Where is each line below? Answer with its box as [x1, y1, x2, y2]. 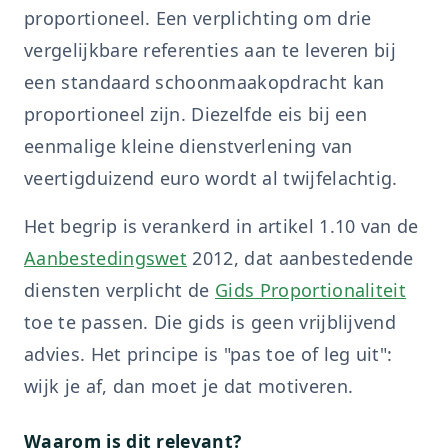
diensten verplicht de [24, 278, 216, 302]
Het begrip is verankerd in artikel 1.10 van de [24, 214, 419, 238]
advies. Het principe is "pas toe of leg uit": [24, 342, 393, 366]
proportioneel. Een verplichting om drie [24, 6, 372, 30]
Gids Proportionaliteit [215, 278, 407, 302]
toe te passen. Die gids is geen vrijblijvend [24, 310, 397, 334]
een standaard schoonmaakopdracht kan [24, 70, 385, 94]
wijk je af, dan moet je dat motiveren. [24, 374, 354, 398]
